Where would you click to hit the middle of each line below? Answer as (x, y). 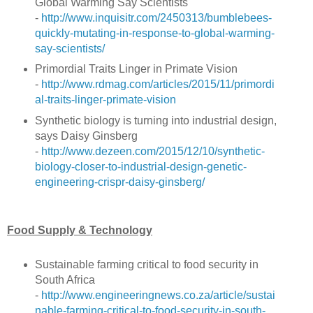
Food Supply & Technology (80, 231)
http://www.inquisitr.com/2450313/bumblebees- (156, 17)
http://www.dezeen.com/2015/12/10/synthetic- (153, 152)
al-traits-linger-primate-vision (105, 100)
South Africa (65, 280)
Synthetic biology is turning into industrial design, (155, 121)
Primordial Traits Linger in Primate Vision (136, 69)
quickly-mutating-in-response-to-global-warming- (154, 33)
